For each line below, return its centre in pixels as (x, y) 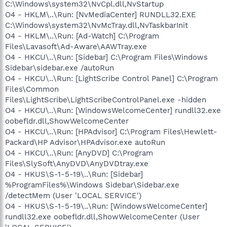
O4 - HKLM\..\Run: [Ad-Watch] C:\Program (82, 36)
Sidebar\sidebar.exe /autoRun (60, 68)
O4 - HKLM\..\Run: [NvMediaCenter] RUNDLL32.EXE (101, 14)
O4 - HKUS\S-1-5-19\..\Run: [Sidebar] (74, 174)
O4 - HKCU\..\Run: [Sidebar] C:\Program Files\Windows (106, 57)
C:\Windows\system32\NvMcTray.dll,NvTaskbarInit (97, 25)
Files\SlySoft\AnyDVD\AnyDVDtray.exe (77, 163)
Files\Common (32, 89)
